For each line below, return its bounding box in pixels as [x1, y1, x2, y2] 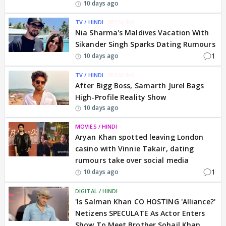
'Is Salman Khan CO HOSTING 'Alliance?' [75, 197, 215, 206]
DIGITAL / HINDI [75, 187, 118, 195]
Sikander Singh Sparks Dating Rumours [75, 39, 215, 49]
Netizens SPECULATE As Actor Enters [75, 208, 205, 218]
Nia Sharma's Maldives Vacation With [75, 28, 209, 37]
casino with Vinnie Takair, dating [75, 144, 194, 153]
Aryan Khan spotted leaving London [75, 132, 204, 142]
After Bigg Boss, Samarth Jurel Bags [75, 81, 204, 90]
